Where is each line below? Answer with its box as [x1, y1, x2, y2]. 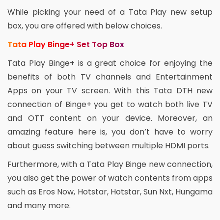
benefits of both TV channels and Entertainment [7, 71, 213, 82]
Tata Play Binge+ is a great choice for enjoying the [7, 57, 213, 69]
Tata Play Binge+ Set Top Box [7, 38, 124, 50]
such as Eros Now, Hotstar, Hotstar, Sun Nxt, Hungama [7, 186, 213, 197]
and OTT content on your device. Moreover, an [7, 112, 213, 124]
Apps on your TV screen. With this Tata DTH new [7, 84, 213, 96]
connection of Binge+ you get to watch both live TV [7, 98, 213, 110]
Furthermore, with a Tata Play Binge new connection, [7, 158, 213, 170]
